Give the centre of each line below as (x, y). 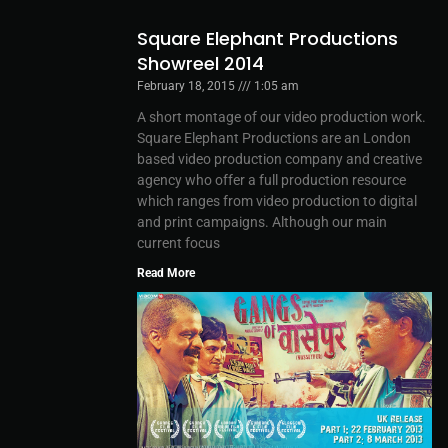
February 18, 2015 (187, 85)
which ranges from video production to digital (277, 200)
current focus (178, 242)
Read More (166, 272)
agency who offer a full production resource (271, 179)
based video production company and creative (279, 158)
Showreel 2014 (200, 63)
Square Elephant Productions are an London (274, 137)
